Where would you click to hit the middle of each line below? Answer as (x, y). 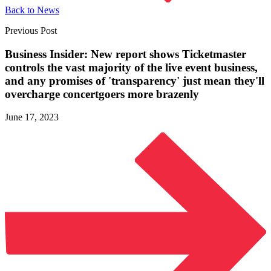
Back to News (32, 10)
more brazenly (163, 94)
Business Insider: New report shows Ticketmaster (126, 54)
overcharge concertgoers (66, 94)
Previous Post (31, 30)
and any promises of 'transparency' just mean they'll (135, 80)
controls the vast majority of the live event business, (131, 67)
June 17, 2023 (32, 117)
